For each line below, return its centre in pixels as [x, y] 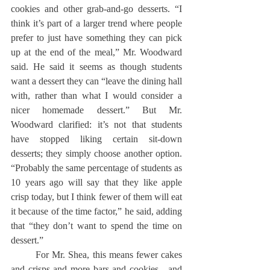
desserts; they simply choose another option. [96, 153]
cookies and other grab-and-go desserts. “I [96, 9]
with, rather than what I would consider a [96, 96]
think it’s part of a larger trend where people [96, 23]
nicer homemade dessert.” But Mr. [96, 110]
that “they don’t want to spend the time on [96, 226]
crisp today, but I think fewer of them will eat [96, 197]
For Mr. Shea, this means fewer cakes [24, 255]
